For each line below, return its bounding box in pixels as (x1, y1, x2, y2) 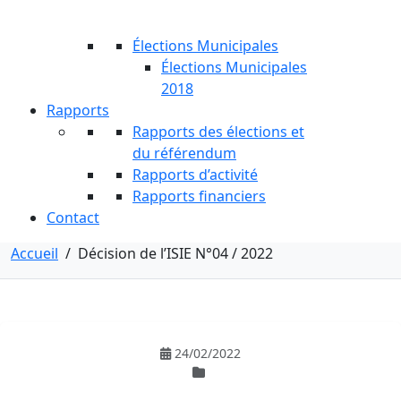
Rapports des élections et (132, 122, 304, 141)
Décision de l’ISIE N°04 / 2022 (78, 243, 273, 263)
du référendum (132, 143, 236, 163)
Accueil (11, 243, 58, 263)
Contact (47, 208, 99, 227)
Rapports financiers (132, 186, 266, 206)
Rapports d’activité (132, 165, 258, 184)
